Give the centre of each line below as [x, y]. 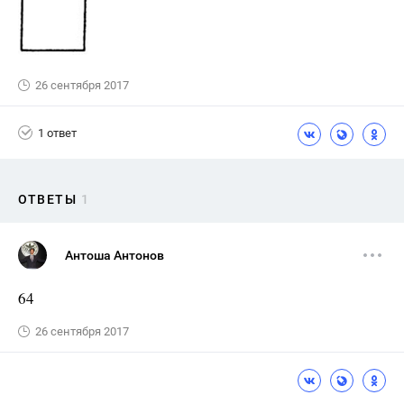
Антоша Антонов [115, 255]
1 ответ [57, 133]
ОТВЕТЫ [47, 199]
